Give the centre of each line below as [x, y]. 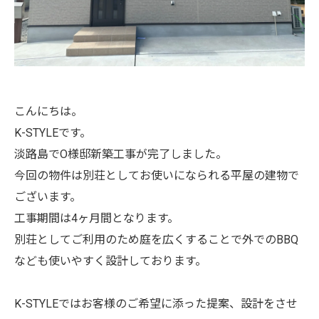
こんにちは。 [48, 111]
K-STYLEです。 [53, 133]
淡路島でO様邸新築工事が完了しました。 [121, 154]
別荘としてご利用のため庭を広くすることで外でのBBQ [156, 240]
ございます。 [48, 197]
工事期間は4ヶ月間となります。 [96, 218]
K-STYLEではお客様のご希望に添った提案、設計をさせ [156, 304]
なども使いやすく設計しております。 [110, 261]
